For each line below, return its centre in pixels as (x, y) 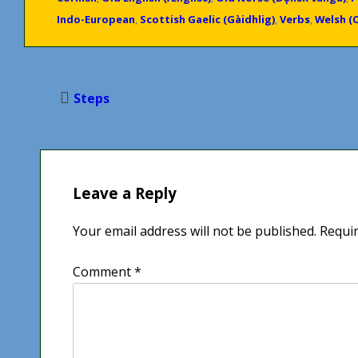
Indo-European (96, 19)
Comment (103, 271)
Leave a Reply (125, 193)
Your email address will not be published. (195, 231)
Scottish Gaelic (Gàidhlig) (207, 19)
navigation (68, 118)
